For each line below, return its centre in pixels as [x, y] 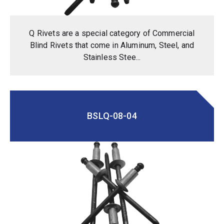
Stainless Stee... [112, 57]
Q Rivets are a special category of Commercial [112, 33]
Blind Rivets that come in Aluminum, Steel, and [112, 45]
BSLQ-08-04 [112, 115]
